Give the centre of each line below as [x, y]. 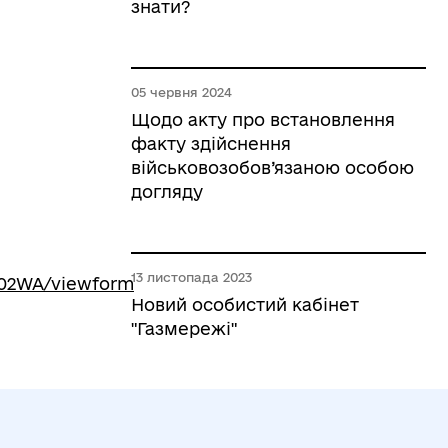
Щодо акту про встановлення [263, 119]
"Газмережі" [184, 328]
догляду [167, 191]
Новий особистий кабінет [245, 304]
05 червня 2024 [181, 92]
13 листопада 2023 [191, 277]
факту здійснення [211, 143]
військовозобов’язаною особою [272, 167]
